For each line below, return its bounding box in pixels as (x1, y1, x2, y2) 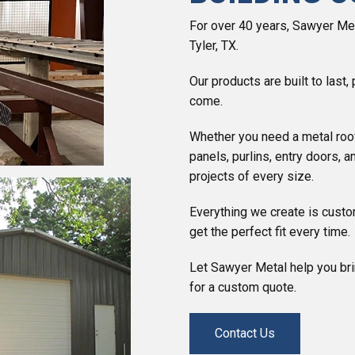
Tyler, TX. (189, 38, 239, 54)
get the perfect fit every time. (189, 224, 350, 240)
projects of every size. (189, 169, 314, 185)
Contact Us (215, 326, 275, 342)
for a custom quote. (189, 280, 296, 296)
